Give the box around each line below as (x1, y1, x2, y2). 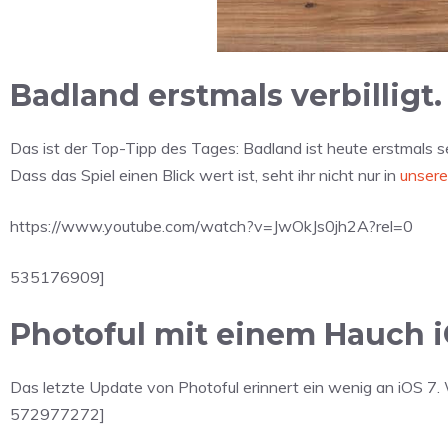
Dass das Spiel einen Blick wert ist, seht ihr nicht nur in (10, 164, 400, 185)
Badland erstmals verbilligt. (10, 76, 442, 114)
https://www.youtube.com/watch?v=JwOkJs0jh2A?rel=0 (10, 215, 413, 236)
